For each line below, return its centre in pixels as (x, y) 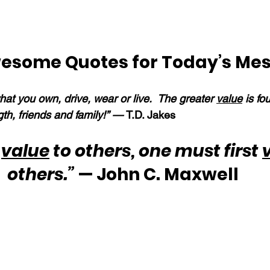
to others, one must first (156, 151)
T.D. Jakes (151, 115)
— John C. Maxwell (157, 174)
